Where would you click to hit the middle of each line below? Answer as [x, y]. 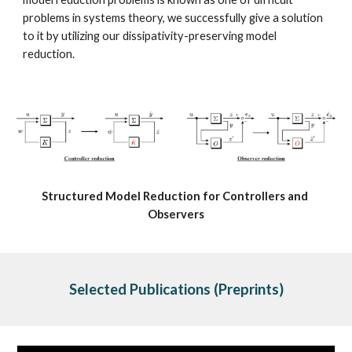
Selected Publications [139, 289]
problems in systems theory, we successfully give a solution [173, 18]
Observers [176, 214]
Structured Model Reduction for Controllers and [175, 196]
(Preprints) [247, 289]
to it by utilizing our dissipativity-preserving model [150, 36]
